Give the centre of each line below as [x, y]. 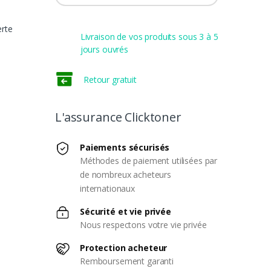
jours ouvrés [104, 49]
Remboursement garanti [126, 261]
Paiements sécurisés [125, 147]
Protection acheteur [123, 247]
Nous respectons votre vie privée [143, 224]
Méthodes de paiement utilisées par [149, 160]
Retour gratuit [110, 79]
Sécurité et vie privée [125, 211]
